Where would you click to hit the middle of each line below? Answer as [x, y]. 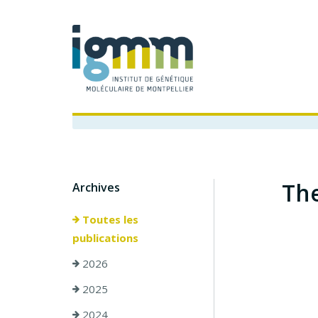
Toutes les [109, 220]
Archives [96, 188]
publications [105, 238]
